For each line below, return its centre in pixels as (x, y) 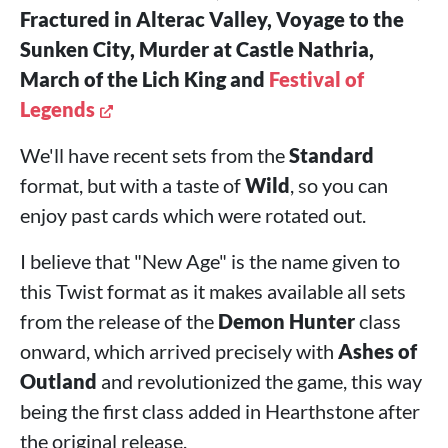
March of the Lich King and (144, 79)
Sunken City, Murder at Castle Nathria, (197, 49)
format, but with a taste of (132, 185)
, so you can (339, 185)
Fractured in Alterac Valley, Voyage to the (212, 19)
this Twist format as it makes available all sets (213, 291)
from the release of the (119, 321)
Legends (57, 109)
